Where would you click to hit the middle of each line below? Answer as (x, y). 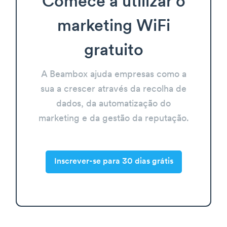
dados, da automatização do (113, 104)
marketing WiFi (113, 27)
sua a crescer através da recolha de (113, 89)
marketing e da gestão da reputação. (113, 119)
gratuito (113, 51)
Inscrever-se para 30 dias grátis (113, 162)
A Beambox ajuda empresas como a (113, 74)
